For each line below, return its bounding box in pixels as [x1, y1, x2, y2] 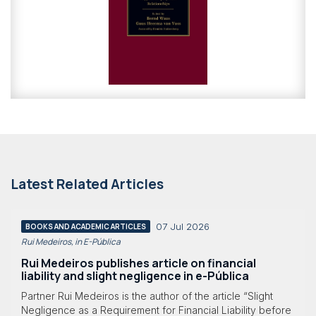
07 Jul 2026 [156, 221, 209, 233]
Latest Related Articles [11, 174, 164, 193]
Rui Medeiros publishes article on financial [21, 255, 256, 271]
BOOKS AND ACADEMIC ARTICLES [25, 221, 146, 231]
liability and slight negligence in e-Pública [21, 267, 249, 284]
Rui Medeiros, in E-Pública [21, 235, 121, 248]
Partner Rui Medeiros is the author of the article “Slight [21, 290, 273, 303]
